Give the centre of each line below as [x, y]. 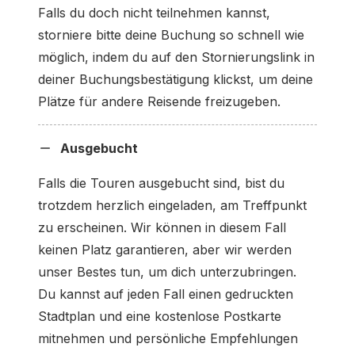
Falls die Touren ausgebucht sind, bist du [161, 183]
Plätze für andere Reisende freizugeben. [159, 101]
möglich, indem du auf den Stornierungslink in [176, 57]
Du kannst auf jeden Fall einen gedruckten [166, 294]
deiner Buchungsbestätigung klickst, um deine [176, 79]
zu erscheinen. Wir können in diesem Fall [162, 227]
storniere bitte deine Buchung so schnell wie [171, 34]
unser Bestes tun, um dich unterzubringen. [167, 271]
